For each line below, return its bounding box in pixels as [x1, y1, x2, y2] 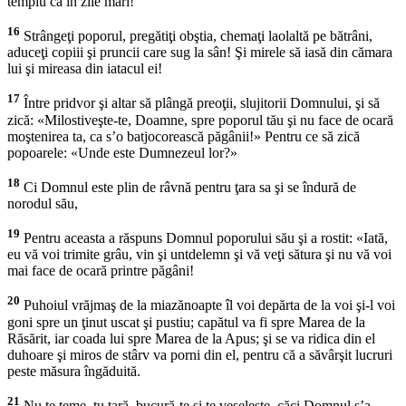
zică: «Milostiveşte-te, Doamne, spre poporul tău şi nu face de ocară [7, 111, 393, 128]
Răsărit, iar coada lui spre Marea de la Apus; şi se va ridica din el [7, 330, 375, 346]
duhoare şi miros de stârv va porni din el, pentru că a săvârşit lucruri [7, 346, 392, 362]
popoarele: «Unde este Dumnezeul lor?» [7, 144, 237, 160]
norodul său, [7, 195, 78, 211]
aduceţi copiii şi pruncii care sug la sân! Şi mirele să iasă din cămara [7, 44, 392, 61]
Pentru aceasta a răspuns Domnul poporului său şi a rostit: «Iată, [20, 230, 388, 246]
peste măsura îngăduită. [7, 362, 140, 379]
